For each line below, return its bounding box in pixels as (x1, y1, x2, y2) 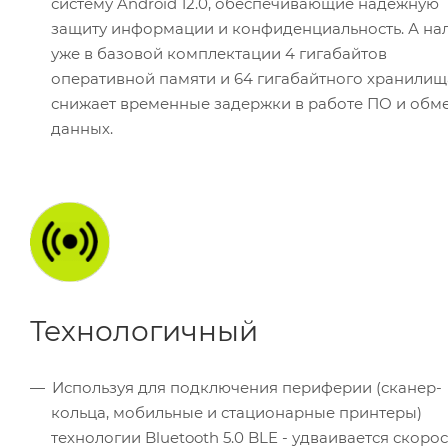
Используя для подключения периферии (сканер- (52, 378, 442, 398)
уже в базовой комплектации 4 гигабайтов (51, 44, 387, 64)
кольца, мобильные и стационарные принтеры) (51, 403, 422, 423)
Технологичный (30, 314, 258, 349)
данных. (51, 119, 113, 139)
